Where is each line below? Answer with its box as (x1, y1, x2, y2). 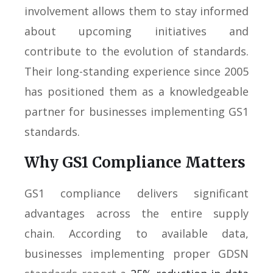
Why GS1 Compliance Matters (24, 152, 246, 172)
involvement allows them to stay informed (24, 3, 249, 18)
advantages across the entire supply (24, 205, 249, 221)
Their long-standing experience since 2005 (24, 63, 249, 79)
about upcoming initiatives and (24, 23, 249, 38)
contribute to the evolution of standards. (24, 43, 249, 58)
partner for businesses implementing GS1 (24, 104, 249, 119)
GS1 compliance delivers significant (24, 185, 249, 200)
